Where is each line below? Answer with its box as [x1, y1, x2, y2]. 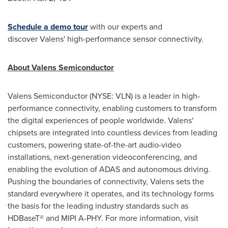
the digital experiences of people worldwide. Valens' [8, 115, 193, 126]
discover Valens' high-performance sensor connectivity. [8, 33, 204, 45]
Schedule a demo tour [8, 21, 88, 33]
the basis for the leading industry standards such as [8, 200, 188, 212]
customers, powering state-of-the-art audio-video [8, 139, 181, 151]
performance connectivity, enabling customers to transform [8, 102, 217, 114]
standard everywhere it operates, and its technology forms [8, 188, 214, 199]
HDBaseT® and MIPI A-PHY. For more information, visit [8, 212, 198, 224]
